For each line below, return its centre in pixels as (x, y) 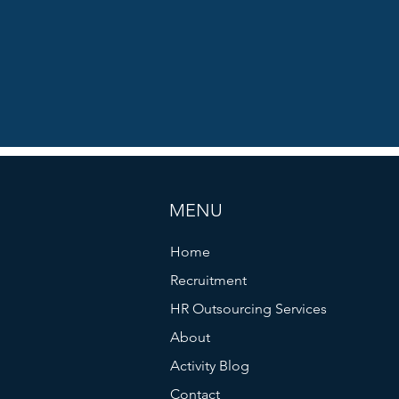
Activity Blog (209, 366)
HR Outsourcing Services (248, 309)
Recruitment (208, 280)
